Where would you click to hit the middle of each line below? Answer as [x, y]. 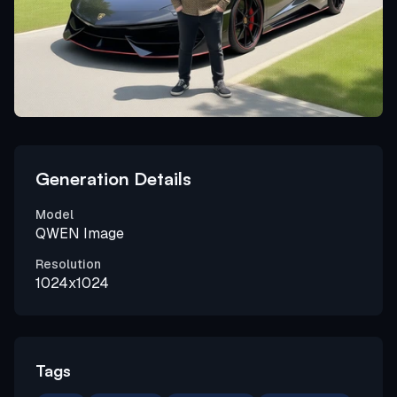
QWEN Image [80, 234]
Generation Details [113, 179]
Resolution [68, 264]
